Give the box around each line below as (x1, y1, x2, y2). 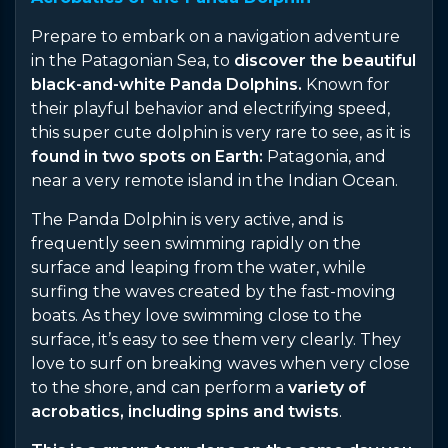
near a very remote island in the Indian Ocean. (31, 170, 398, 190)
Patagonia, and (263, 146, 386, 166)
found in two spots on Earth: (31, 146, 263, 166)
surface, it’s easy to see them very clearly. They (31, 329, 401, 349)
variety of (288, 377, 366, 397)
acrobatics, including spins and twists (31, 401, 339, 421)
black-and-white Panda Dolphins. (31, 74, 302, 94)
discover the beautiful (234, 50, 416, 70)
